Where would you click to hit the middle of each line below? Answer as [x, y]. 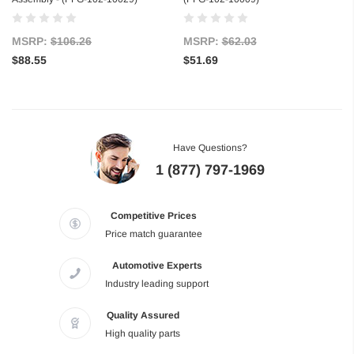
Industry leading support [157, 284]
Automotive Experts [157, 266]
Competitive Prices [154, 216]
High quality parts [143, 334]
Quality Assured [143, 316]
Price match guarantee [154, 234]
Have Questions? [210, 148]
